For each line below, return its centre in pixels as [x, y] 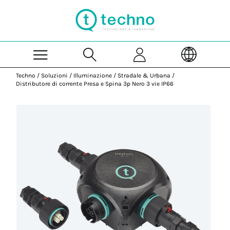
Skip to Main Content [148, 5]
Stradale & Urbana [144, 75]
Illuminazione [93, 75]
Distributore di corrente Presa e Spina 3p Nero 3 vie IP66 [95, 84]
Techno [26, 75]
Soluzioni [55, 75]
